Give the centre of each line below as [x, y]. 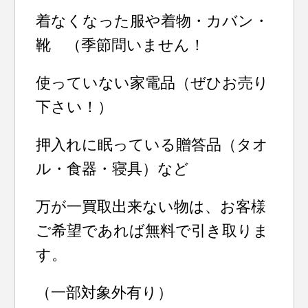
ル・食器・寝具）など [113, 169]
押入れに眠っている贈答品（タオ [152, 145]
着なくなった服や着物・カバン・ [153, 21]
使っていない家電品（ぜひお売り [153, 83]
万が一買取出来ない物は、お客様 [151, 207]
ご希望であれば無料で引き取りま [153, 231]
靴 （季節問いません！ [121, 45]
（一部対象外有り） [104, 293]
